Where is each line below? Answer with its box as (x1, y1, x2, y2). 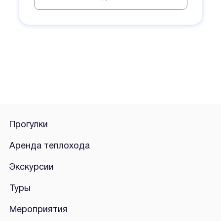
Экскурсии (9, 163, 54, 172)
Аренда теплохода (9, 142, 90, 151)
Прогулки (9, 121, 48, 130)
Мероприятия (9, 206, 68, 215)
